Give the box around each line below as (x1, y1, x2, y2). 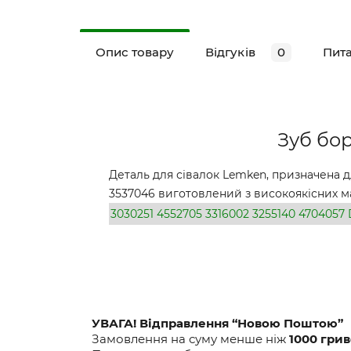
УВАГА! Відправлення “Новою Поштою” (92, 316, 343, 331)
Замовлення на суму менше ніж (92, 331, 289, 346)
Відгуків (205, 45, 255, 60)
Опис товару (96, 45, 175, 60)
